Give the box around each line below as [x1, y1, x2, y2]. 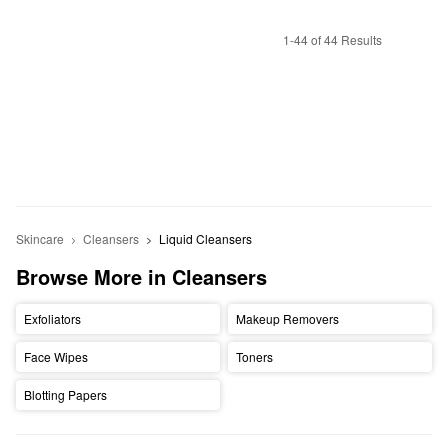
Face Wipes [23, 348, 88, 366]
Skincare [16, 229, 64, 247]
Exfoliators [23, 310, 81, 328]
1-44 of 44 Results [282, 31, 382, 49]
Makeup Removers [235, 310, 339, 328]
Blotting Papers [23, 386, 107, 404]
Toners [235, 348, 273, 366]
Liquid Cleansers [158, 229, 252, 247]
